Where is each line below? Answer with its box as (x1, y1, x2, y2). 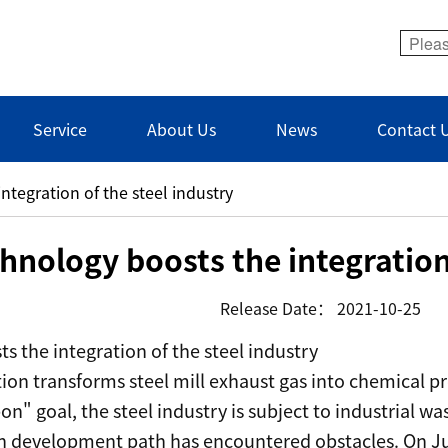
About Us (147, 117, 216, 141)
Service (33, 117, 87, 141)
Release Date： (219, 296, 333, 320)
